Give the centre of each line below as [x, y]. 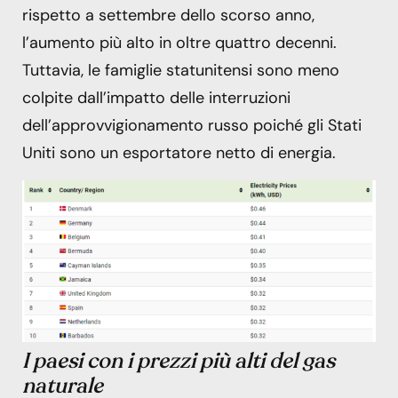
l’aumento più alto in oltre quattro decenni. [179, 43]
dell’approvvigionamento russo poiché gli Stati [192, 126]
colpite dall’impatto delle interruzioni [156, 98]
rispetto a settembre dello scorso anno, [168, 16]
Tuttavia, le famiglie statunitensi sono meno [181, 71]
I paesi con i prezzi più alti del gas [179, 361]
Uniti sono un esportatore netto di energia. [179, 153]
